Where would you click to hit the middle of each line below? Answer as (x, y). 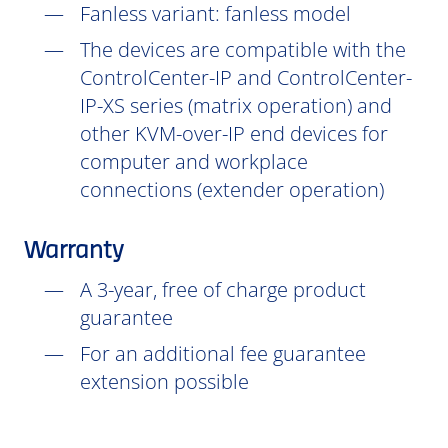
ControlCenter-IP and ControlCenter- (246, 77)
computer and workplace (194, 161)
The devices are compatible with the (243, 49)
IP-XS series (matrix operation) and (236, 105)
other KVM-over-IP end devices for (234, 133)
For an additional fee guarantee (223, 353)
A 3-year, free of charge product (223, 289)
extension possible (164, 381)
